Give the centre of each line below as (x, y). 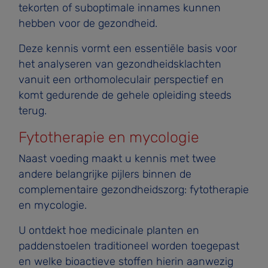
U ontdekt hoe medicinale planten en (109, 230)
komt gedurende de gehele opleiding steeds (125, 95)
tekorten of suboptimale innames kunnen (119, 7)
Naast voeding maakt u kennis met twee (117, 158)
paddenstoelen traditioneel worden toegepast (129, 246)
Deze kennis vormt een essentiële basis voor (127, 48)
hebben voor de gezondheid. (88, 23)
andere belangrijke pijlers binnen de (105, 174)
